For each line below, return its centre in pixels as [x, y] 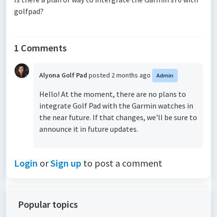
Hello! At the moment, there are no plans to [113, 94]
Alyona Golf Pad [63, 75]
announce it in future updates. [89, 129]
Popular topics [48, 204]
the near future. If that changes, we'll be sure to [118, 117]
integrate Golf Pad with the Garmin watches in [116, 106]
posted [100, 75]
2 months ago [132, 75]
